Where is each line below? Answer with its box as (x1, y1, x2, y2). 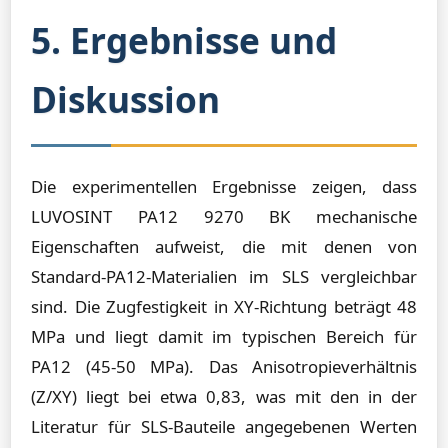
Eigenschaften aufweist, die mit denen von (31, 235, 417, 258)
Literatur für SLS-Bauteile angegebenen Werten (31, 415, 417, 438)
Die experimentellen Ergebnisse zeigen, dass (31, 175, 417, 198)
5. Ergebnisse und (31, 16, 337, 64)
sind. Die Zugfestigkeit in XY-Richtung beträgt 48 (31, 295, 417, 318)
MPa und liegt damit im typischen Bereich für (31, 325, 417, 348)
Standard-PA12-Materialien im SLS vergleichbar (31, 265, 417, 288)
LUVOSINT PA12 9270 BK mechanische (31, 205, 417, 228)
